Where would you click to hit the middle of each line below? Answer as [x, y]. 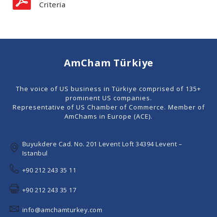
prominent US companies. [108, 98]
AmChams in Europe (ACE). [108, 116]
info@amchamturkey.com [62, 210]
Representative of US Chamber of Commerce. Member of [108, 107]
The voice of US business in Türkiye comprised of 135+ [108, 88]
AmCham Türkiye [108, 63]
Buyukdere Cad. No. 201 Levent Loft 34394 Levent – [102, 144]
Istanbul [35, 153]
